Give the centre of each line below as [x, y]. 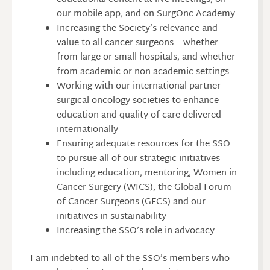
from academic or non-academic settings [143, 72]
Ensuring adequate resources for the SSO [143, 144]
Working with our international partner [138, 86]
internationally [87, 130]
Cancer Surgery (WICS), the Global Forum [144, 187]
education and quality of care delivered [139, 115]
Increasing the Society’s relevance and [137, 28]
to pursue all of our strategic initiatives [138, 159]
